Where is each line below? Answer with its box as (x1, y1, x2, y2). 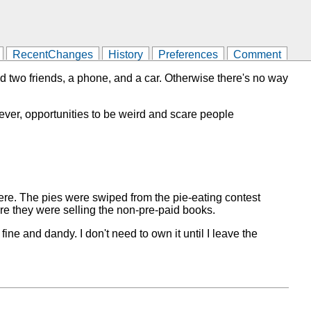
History (108, 48, 143, 60)
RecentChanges (12, 48, 93, 60)
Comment (233, 48, 281, 60)
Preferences (158, 48, 218, 60)
